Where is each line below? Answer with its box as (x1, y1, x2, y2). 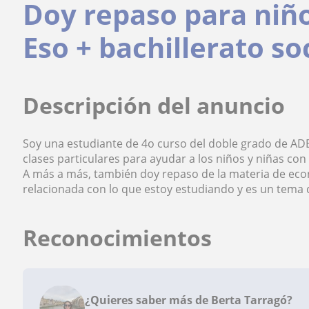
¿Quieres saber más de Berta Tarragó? (85, 292, 293, 308)
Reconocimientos (23, 223, 212, 252)
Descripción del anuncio (23, 90, 286, 120)
